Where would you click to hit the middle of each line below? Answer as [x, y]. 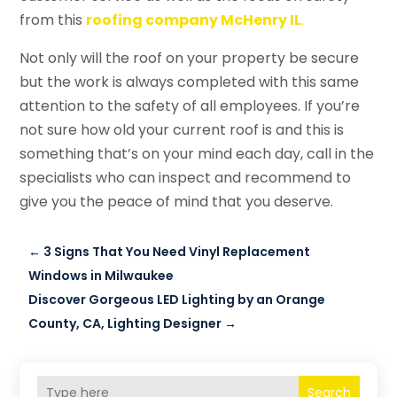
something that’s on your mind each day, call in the [197, 153]
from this [53, 19]
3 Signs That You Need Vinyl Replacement [177, 251]
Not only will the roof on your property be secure [190, 58]
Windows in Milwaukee [101, 275]
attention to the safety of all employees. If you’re [190, 105]
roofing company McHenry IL [194, 19]
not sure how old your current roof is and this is [182, 129]
